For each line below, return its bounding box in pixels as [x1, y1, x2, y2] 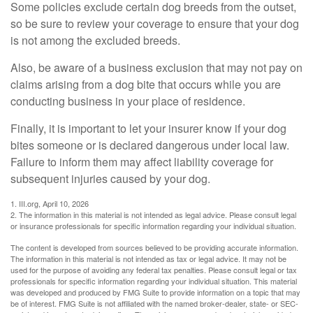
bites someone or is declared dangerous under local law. [10, 136, 289, 153]
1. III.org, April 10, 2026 [10, 197, 89, 209]
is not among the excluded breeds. [10, 31, 180, 48]
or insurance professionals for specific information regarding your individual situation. [10, 219, 296, 231]
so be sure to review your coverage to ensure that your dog [10, 15, 299, 31]
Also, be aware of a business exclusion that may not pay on [10, 59, 303, 75]
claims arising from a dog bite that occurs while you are [10, 75, 281, 92]
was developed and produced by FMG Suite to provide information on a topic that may [10, 286, 300, 298]
